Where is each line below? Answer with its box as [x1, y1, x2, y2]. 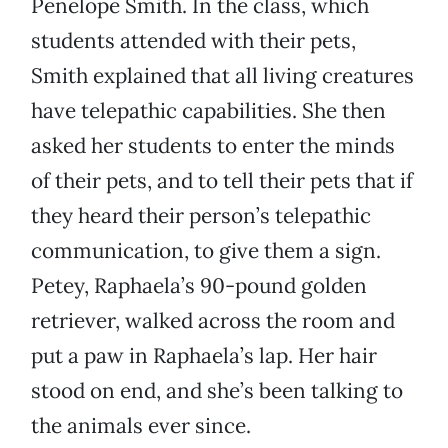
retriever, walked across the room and [31, 307, 395, 335]
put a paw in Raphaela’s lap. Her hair [31, 342, 377, 370]
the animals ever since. [31, 412, 251, 440]
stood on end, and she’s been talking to [31, 377, 403, 405]
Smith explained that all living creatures [31, 62, 414, 90]
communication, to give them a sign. [31, 237, 381, 265]
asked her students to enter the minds [31, 132, 395, 160]
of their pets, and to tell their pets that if [31, 167, 413, 195]
